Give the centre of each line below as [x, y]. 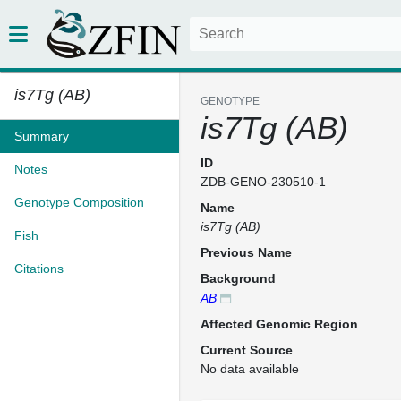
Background [238, 278]
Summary [42, 136]
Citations [39, 269]
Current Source [247, 350]
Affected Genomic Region [279, 324]
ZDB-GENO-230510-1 [263, 182]
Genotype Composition [79, 202]
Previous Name [246, 252]
